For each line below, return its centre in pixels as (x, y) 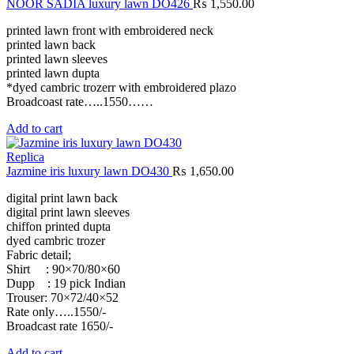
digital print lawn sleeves (68, 213)
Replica (25, 157)
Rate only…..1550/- (56, 312)
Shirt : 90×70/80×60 (63, 269)
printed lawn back (51, 45)
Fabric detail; (39, 255)
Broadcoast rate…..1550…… (80, 102)
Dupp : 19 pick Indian (66, 284)
